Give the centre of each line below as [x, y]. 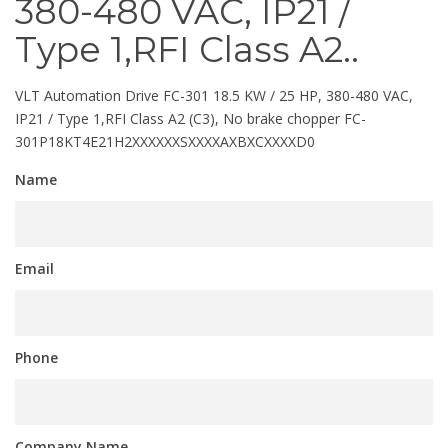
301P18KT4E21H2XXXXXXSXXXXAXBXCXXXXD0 [165, 142]
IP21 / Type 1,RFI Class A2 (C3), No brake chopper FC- [190, 119]
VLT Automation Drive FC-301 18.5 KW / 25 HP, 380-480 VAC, [214, 96]
